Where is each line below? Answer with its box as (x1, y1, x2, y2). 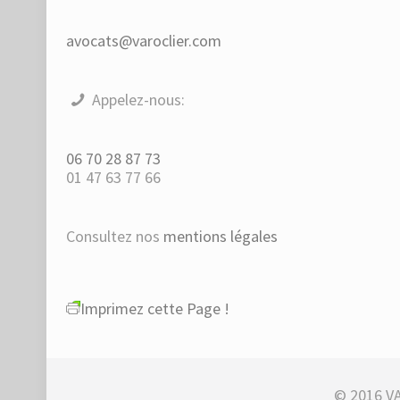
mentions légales (163, 226, 279, 246)
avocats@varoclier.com (66, 30, 222, 51)
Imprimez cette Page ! (80, 298, 230, 319)
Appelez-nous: (88, 89, 186, 110)
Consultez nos (66, 226, 164, 246)
